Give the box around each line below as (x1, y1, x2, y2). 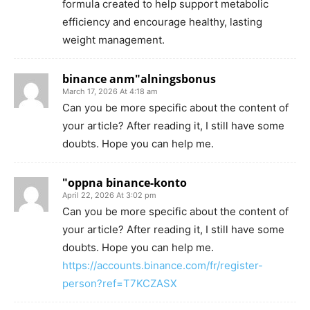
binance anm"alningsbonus (62, 71, 216, 86)
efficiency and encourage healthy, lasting (62, 15, 262, 28)
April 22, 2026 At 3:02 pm (62, 190, 156, 200)
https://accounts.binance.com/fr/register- (62, 258, 263, 272)
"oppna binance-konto (62, 174, 187, 190)
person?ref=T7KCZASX (62, 276, 177, 290)
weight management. (62, 33, 165, 46)
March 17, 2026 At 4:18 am (62, 86, 158, 96)
